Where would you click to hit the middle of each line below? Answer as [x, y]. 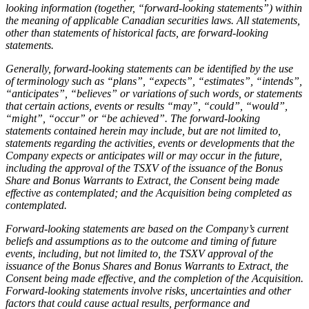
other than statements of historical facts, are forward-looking [137, 32]
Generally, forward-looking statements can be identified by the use [149, 68]
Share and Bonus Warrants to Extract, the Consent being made [142, 180]
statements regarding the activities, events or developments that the [150, 143]
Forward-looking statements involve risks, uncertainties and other [148, 290]
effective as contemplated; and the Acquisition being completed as [149, 192]
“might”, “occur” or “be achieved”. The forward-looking [133, 118]
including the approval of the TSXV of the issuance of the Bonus [144, 168]
